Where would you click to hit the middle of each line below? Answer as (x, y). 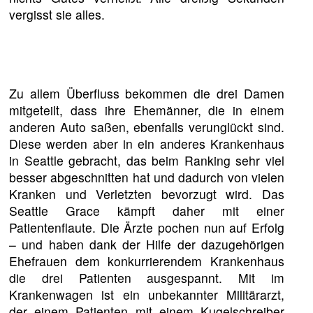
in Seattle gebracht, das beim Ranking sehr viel (147, 161)
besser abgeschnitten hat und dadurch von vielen (147, 177)
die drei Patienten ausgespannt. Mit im (147, 278)
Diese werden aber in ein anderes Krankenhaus (147, 144)
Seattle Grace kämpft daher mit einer (147, 211)
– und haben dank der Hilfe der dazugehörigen (147, 245)
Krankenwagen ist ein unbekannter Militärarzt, (147, 295)
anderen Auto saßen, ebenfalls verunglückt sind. (147, 127)
